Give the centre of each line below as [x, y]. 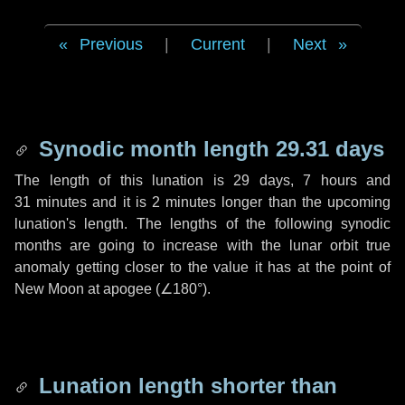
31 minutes [51, 202]
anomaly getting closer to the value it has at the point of [202, 267]
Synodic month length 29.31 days [208, 149]
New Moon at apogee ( [87, 289]
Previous [111, 44]
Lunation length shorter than [185, 386]
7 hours [330, 180]
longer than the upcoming [304, 202]
